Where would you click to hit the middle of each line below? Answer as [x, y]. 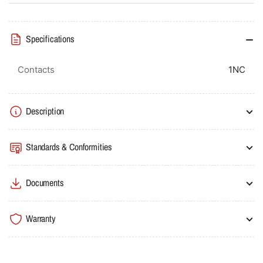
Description [45, 111]
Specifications [50, 39]
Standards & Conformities [69, 147]
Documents [45, 183]
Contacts [36, 69]
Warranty [41, 219]
